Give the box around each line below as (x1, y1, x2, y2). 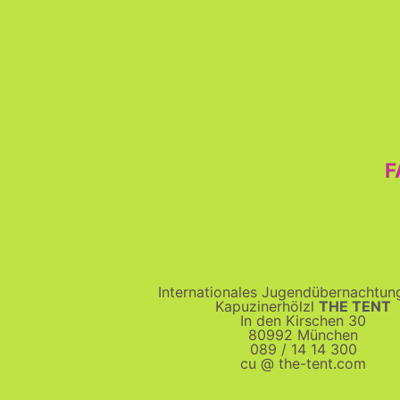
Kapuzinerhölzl (215, 296, 319, 315)
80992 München (248, 325, 358, 344)
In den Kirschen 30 (240, 311, 366, 329)
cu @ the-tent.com (240, 354, 366, 372)
